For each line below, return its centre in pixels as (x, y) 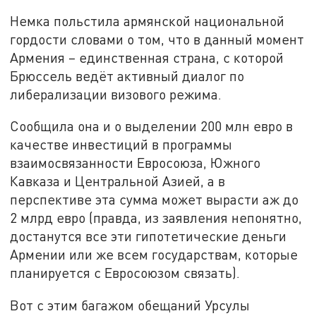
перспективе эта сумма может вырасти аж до (154, 200)
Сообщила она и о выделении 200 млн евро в (152, 126)
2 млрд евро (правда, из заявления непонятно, (156, 218)
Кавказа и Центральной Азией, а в (118, 181)
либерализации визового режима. (116, 94)
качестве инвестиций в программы (121, 145)
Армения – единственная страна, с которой (147, 57)
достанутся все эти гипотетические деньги (148, 236)
